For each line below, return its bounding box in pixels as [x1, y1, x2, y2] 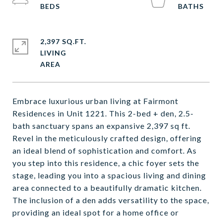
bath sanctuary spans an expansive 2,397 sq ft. [12, 121, 190, 130]
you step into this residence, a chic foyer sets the [12, 158, 199, 167]
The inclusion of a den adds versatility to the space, [12, 195, 209, 205]
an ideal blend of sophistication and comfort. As [12, 146, 197, 155]
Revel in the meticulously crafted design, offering [12, 133, 202, 143]
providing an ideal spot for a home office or [12, 208, 179, 217]
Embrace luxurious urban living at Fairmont [12, 96, 178, 106]
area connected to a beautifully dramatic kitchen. [12, 183, 202, 192]
